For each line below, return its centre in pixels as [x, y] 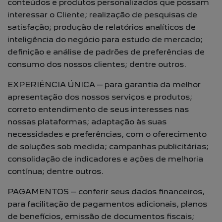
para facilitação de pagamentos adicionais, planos [107, 204]
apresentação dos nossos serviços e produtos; [100, 97]
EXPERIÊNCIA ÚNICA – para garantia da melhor [104, 84]
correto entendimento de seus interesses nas [98, 109]
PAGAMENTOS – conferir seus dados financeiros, [106, 192]
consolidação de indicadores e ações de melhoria [105, 159]
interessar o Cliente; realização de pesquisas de [102, 15]
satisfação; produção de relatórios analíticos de [102, 27]
